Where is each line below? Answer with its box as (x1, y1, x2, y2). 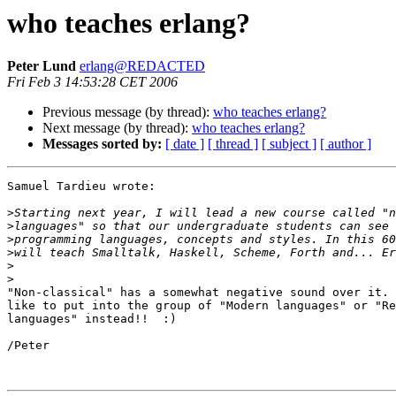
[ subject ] (262, 136, 316, 152)
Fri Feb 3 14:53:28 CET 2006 (7, 74, 178, 90)
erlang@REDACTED (80, 58, 205, 74)
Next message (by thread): (42, 120, 192, 136)
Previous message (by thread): (42, 104, 213, 120)
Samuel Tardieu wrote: (7, 179, 156, 194)
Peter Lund (7, 58, 76, 74)
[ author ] (320, 136, 371, 152)
